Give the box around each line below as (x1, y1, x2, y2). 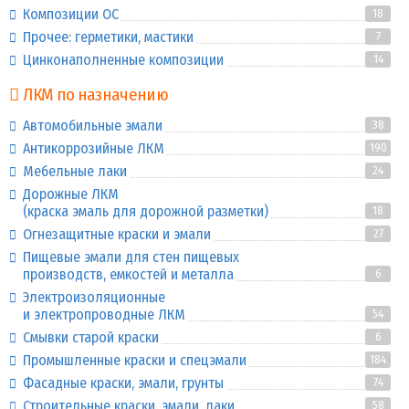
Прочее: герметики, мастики (23, 28, 194, 46)
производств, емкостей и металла (23, 266, 234, 283)
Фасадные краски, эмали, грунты (23, 374, 224, 392)
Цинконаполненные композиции (23, 51, 224, 68)
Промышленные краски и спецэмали (23, 351, 246, 369)
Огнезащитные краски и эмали (23, 225, 211, 243)
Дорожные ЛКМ (23, 185, 119, 203)
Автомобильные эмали (23, 117, 163, 134)
